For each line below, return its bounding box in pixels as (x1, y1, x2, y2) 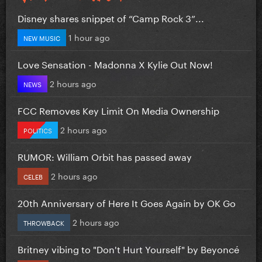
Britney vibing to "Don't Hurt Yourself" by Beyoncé (18, 240, 239, 256)
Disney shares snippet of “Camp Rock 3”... (18, 9, 204, 25)
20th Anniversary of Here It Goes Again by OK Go (18, 194, 236, 209)
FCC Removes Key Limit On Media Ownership (18, 102, 219, 117)
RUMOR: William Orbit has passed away (18, 148, 192, 163)
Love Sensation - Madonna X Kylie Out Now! (18, 56, 213, 71)
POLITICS (23, 124, 52, 135)
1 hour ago (68, 30, 110, 43)
